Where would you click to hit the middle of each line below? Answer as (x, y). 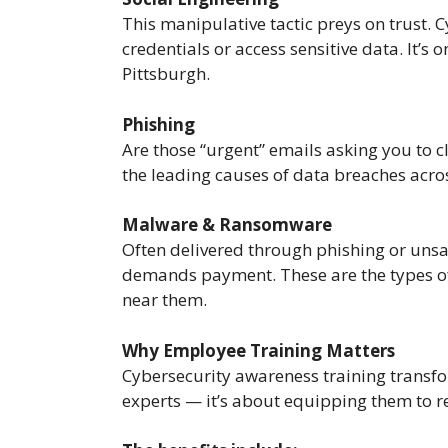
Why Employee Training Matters (258, 350)
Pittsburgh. (166, 74)
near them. (164, 300)
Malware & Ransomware (227, 225)
